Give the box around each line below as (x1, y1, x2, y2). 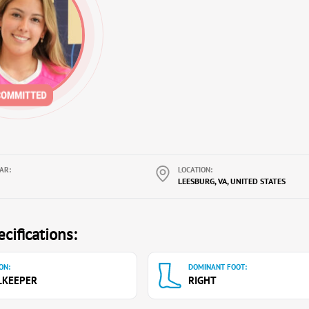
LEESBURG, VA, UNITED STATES (177, 176, 286, 186)
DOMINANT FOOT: (188, 262, 247, 272)
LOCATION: (177, 165, 212, 175)
